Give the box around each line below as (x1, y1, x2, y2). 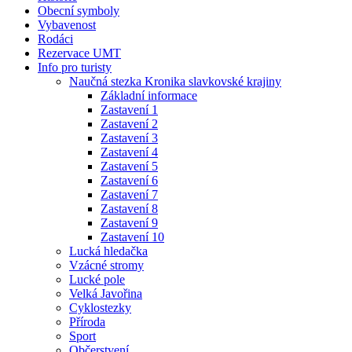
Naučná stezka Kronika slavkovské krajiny (69, 74, 281, 88)
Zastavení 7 (101, 187, 158, 201)
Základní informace (101, 88, 197, 102)
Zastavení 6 (101, 173, 158, 187)
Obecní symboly (38, 3, 119, 17)
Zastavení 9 (101, 215, 158, 229)
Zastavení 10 (101, 229, 164, 244)
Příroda (69, 314, 105, 328)
